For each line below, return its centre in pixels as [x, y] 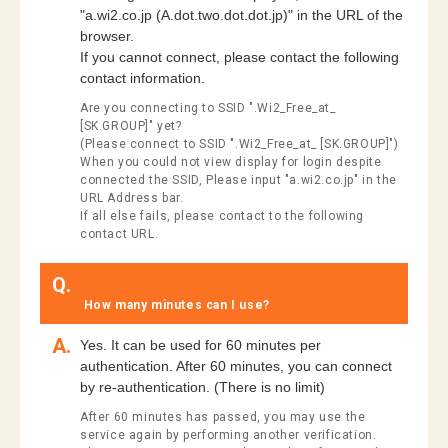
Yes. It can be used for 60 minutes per [200, 344]
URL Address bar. [132, 197]
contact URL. [119, 233]
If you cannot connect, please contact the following [239, 56]
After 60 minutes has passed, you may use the [223, 416]
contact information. [142, 77]
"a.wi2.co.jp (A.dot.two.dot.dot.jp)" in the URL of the [241, 14]
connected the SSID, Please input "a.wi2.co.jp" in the [238, 179]
